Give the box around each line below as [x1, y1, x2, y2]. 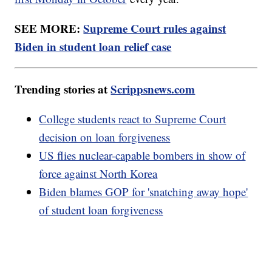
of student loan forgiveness [39, 202, 163, 218]
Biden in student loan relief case [15, 38, 172, 55]
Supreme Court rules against [83, 20, 226, 37]
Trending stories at [15, 81, 111, 98]
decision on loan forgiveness [39, 129, 171, 145]
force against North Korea [39, 166, 158, 182]
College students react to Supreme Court [39, 111, 226, 127]
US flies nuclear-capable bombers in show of [39, 148, 246, 163]
